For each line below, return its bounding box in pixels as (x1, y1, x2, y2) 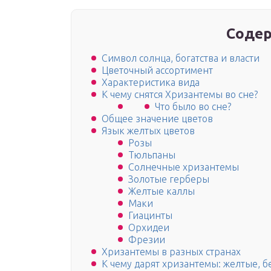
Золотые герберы (128, 174, 209, 185)
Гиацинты (128, 210, 172, 221)
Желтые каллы (128, 186, 195, 197)
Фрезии (128, 234, 165, 246)
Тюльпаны (128, 149, 175, 161)
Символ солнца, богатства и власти (102, 53, 260, 64)
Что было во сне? (155, 101, 231, 113)
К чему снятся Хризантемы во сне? (102, 89, 258, 100)
